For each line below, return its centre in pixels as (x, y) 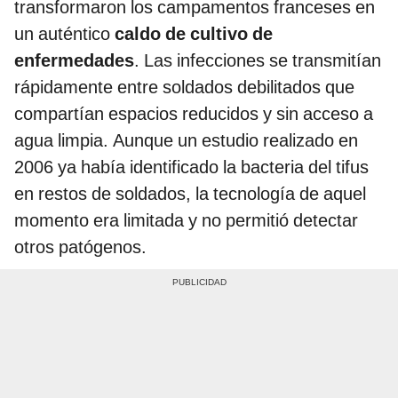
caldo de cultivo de (194, 33)
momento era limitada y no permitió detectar (186, 220)
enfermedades (74, 60)
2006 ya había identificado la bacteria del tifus (191, 167)
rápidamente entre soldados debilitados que (184, 87)
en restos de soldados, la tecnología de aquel (190, 193)
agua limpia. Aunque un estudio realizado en (186, 140)
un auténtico (64, 33)
